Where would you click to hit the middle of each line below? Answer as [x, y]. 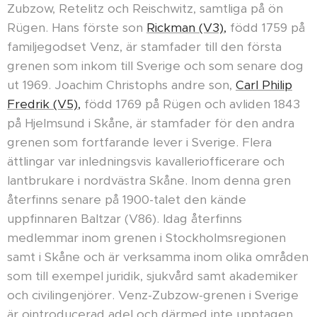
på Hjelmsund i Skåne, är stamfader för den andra [151, 123]
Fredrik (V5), [44, 104]
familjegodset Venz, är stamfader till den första [144, 47]
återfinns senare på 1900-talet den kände [127, 200]
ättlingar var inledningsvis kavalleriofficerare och [146, 162]
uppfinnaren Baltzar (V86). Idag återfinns [125, 219]
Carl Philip [264, 85]
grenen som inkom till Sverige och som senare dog [155, 66]
